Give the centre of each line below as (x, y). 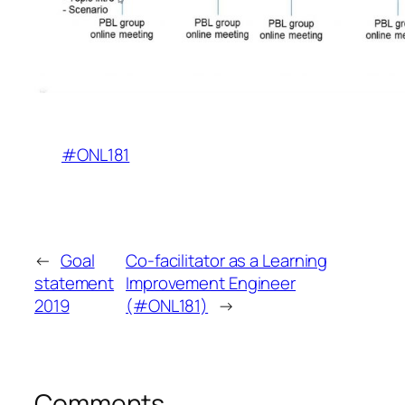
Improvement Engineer (211, 283)
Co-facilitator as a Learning (227, 261)
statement (75, 283)
